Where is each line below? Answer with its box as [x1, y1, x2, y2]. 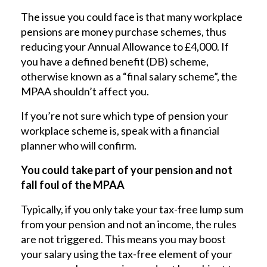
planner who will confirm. [21, 138, 136, 152]
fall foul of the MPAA [21, 178, 125, 191]
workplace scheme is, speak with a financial [21, 123, 219, 137]
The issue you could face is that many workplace [21, 10, 243, 23]
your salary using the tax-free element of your [21, 247, 232, 260]
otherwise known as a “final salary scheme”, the [21, 69, 237, 83]
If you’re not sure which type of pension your [21, 108, 228, 122]
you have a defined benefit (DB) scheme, [21, 54, 209, 68]
